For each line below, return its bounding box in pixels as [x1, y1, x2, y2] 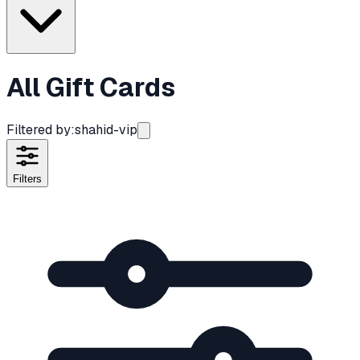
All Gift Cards [6, 71, 175, 104]
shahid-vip [75, 121, 137, 138]
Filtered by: [6, 121, 75, 138]
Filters [13, 172, 42, 185]
